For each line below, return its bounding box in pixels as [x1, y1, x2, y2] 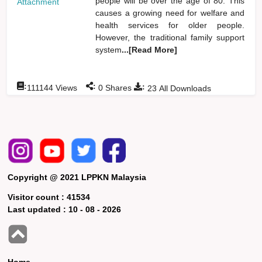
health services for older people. [95, 20, 245, 30]
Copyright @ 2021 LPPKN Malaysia [8, 172, 147, 182]
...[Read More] [122, 44, 178, 54]
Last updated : [8, 204, 69, 214]
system [95, 44, 122, 54]
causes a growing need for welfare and [95, 8, 245, 18]
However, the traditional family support [95, 32, 245, 42]
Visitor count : [8, 192, 67, 202]
